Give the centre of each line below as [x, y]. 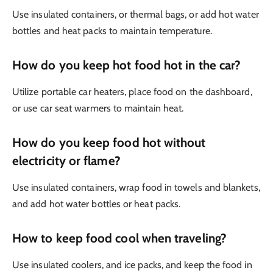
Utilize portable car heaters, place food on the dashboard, [132, 92]
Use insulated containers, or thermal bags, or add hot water [136, 14]
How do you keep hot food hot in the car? [127, 65]
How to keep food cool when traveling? [119, 238]
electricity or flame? [66, 160]
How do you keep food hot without [109, 142]
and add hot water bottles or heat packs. [97, 204]
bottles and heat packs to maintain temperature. [112, 31]
